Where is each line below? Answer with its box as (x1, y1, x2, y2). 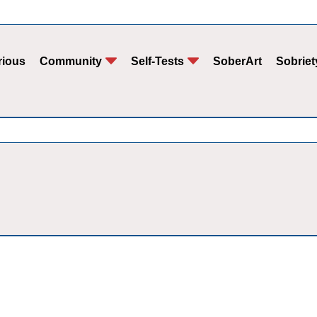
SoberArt (213, 55, 262, 67)
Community (40, 55, 102, 67)
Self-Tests (131, 55, 184, 67)
